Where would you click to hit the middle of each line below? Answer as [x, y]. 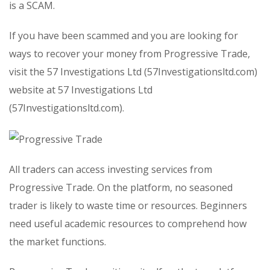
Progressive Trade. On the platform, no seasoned [121, 187]
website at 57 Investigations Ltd [81, 90]
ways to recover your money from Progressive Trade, [130, 54]
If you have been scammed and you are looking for [124, 36]
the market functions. [58, 241]
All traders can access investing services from [111, 169]
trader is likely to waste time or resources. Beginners [128, 205]
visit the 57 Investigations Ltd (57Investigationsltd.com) [133, 72]
